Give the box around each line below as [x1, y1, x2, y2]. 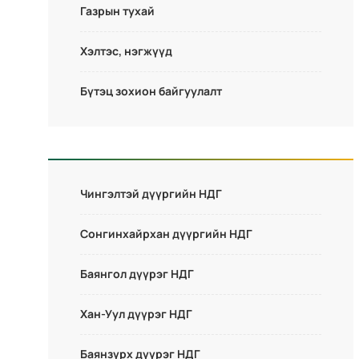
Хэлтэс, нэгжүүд [80, 43, 172, 58]
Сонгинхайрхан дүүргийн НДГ [80, 226, 252, 241]
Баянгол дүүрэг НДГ [80, 266, 194, 281]
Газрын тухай [80, 3, 155, 18]
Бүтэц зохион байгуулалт [80, 83, 222, 99]
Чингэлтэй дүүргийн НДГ [80, 186, 222, 201]
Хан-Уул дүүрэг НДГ [80, 306, 192, 321]
